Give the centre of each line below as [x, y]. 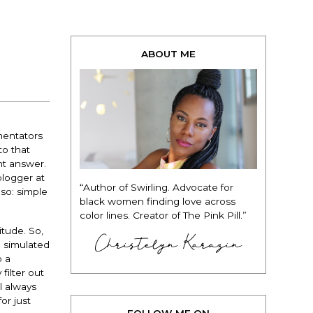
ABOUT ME [168, 54]
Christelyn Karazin [168, 243]
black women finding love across [158, 201]
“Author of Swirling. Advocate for [156, 187]
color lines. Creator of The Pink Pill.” [163, 215]
